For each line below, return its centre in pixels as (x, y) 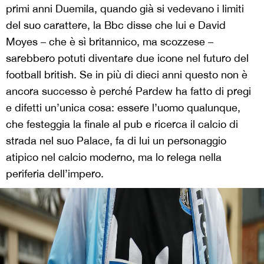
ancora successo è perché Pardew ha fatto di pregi (128, 91)
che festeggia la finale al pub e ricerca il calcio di (122, 124)
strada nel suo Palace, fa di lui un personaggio (116, 140)
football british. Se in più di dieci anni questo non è (127, 74)
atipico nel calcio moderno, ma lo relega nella (114, 157)
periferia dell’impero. (55, 173)
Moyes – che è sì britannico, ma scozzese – (110, 41)
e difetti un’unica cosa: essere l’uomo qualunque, (123, 107)
